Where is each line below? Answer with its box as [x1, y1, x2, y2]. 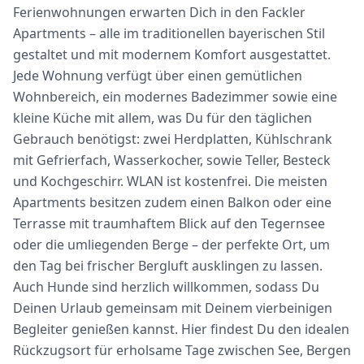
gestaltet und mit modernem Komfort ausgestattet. [13, 45, 331, 63]
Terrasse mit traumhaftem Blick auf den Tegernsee [13, 214, 325, 232]
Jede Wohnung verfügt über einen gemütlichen [13, 66, 302, 84]
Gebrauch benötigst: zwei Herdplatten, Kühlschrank [13, 129, 332, 148]
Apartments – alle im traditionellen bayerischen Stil [13, 24, 325, 42]
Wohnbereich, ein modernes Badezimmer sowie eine [13, 87, 337, 106]
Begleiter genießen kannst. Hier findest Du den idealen [13, 319, 349, 338]
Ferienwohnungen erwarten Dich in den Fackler [13, 2, 305, 21]
